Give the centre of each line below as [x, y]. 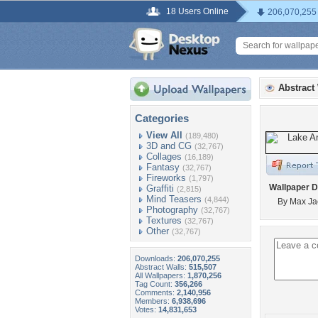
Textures [164, 220]
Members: [153, 301]
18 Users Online [197, 11]
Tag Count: [155, 284]
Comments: [156, 292]
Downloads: [156, 258]
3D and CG [169, 146]
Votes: [147, 309]
